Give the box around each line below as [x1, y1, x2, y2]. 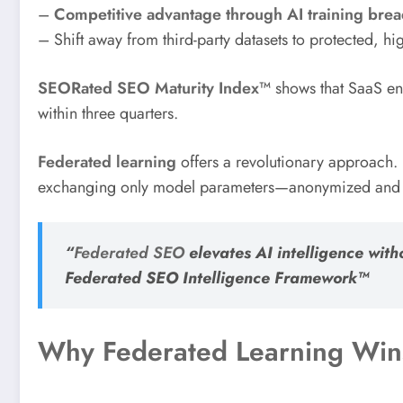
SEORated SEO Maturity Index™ [38, 76, 271, 100]
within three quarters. [38, 101, 178, 125]
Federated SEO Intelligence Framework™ [65, 266, 369, 291]
